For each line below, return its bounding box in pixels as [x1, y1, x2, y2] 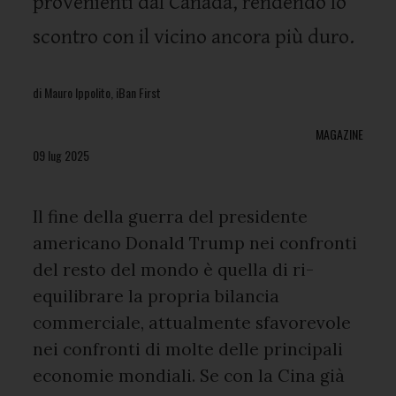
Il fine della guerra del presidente [33, 206, 308, 227]
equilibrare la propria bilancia [33, 286, 280, 307]
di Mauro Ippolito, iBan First [33, 83, 162, 102]
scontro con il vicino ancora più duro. [33, 25, 355, 49]
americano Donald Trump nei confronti [33, 232, 358, 254]
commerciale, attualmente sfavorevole [33, 312, 352, 333]
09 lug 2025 [33, 146, 90, 164]
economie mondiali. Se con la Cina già [33, 365, 346, 386]
